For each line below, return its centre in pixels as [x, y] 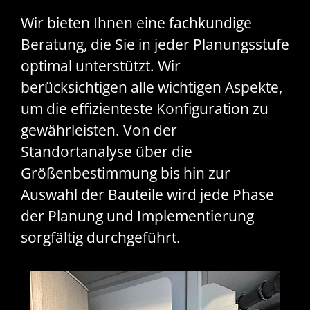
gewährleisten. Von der [99, 130]
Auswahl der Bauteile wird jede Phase [147, 195]
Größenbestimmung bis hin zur [126, 173]
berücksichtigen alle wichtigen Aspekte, [152, 88]
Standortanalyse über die [107, 152]
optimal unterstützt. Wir [101, 66]
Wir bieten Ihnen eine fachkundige [136, 23]
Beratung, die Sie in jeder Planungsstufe [155, 45]
